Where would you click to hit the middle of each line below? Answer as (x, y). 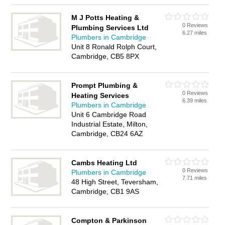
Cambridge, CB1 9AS (105, 191)
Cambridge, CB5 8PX (105, 56)
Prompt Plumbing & (105, 85)
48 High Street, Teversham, (115, 182)
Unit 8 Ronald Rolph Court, (114, 47)
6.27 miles (195, 33)
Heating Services (100, 95)
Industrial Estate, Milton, (110, 124)
